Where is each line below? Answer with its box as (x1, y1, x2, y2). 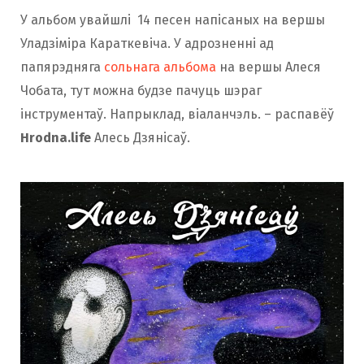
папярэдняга (20, 59, 104, 75)
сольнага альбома (104, 59, 216, 75)
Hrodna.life (20, 130, 91, 145)
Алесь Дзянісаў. (91, 130, 190, 145)
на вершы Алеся (216, 59, 321, 75)
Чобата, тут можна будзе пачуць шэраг (20, 83, 262, 98)
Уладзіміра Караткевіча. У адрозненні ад (20, 36, 274, 51)
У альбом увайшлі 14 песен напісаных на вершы (20, 12, 325, 28)
